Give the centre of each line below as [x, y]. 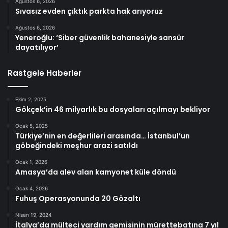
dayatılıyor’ [37, 47]
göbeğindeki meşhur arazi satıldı [77, 145]
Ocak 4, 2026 [32, 188]
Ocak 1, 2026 [31, 162]
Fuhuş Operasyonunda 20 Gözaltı [78, 198]
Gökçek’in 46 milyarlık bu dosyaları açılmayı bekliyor [113, 109]
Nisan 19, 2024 [33, 215]
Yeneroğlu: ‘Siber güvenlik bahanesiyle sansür [100, 37]
